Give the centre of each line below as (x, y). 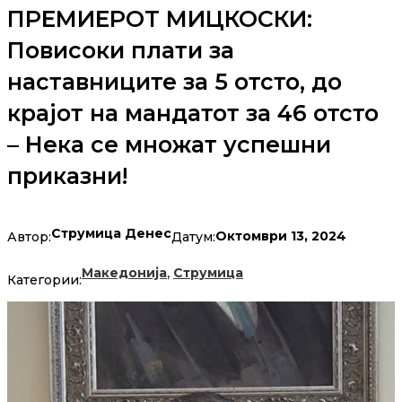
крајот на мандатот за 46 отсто (193, 114)
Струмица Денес (111, 234)
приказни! (67, 176)
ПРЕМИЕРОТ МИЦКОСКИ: (160, 19)
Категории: (44, 280)
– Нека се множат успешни (169, 145)
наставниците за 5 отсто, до (175, 82)
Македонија (124, 273)
